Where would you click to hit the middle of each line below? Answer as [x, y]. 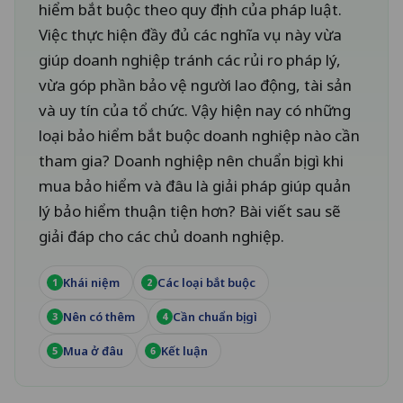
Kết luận [184, 351]
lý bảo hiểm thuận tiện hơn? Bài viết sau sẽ [190, 211]
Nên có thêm [99, 317]
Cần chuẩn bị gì [215, 317]
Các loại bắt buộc [206, 283]
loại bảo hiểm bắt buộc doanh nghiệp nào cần [199, 136]
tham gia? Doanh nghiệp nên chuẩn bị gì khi [191, 161]
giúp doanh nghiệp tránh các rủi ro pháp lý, [190, 60]
